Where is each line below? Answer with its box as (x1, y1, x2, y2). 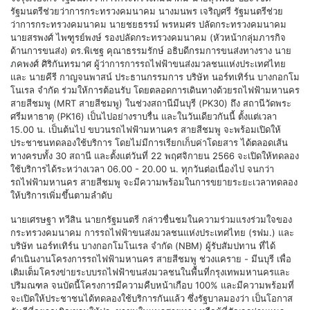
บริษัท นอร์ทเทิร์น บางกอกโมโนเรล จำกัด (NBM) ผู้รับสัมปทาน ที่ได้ (10, 239, 275, 251)
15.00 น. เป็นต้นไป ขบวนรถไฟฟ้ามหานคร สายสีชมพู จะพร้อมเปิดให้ (10, 123, 281, 135)
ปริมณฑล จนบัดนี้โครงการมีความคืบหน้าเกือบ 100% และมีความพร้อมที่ (10, 279, 294, 291)
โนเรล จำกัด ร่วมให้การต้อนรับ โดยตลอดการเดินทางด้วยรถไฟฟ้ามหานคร (10, 84, 300, 95)
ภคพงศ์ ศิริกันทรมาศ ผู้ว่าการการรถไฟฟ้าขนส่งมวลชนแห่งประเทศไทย (10, 57, 286, 69)
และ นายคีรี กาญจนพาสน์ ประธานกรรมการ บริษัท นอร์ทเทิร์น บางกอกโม (10, 71, 300, 82)
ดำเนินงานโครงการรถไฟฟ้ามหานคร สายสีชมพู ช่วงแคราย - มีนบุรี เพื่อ (10, 253, 291, 264)
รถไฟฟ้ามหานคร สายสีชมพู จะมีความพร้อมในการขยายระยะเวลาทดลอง (10, 176, 298, 188)
